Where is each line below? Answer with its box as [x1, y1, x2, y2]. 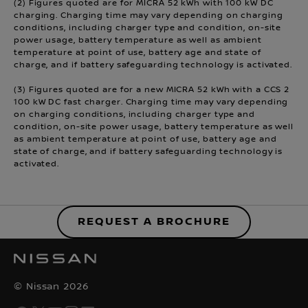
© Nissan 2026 [14, 280, 89, 292]
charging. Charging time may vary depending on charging [14, 10, 283, 21]
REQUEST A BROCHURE [78, 214, 230, 228]
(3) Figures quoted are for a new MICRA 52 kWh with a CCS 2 [14, 84, 290, 95]
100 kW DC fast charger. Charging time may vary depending [14, 96, 289, 107]
